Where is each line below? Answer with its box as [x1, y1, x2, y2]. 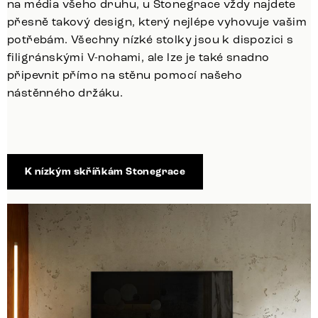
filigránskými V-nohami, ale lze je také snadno [7, 50, 270, 64]
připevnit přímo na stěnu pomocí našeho [7, 67, 243, 82]
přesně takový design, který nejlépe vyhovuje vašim [7, 14, 307, 28]
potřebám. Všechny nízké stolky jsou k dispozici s [7, 32, 294, 46]
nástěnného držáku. [7, 85, 124, 99]
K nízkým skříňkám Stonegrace [25, 165, 186, 178]
